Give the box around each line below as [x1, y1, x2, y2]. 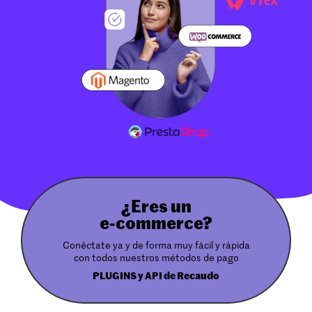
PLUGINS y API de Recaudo [93, 272, 219, 282]
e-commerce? [100, 216, 212, 233]
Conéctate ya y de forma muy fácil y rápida [62, 241, 250, 251]
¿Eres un [120, 199, 192, 217]
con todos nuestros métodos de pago [73, 253, 239, 264]
